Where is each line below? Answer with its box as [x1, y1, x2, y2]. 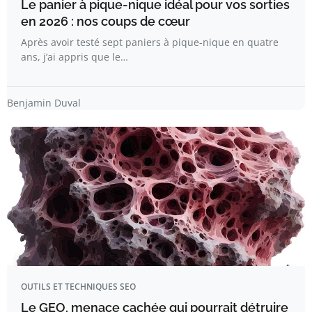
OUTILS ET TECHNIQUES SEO [21, 281, 136, 293]
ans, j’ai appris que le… [21, 50, 128, 64]
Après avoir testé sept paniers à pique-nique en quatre [21, 36, 279, 49]
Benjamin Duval [7, 96, 81, 110]
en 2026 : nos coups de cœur [21, 14, 190, 29]
